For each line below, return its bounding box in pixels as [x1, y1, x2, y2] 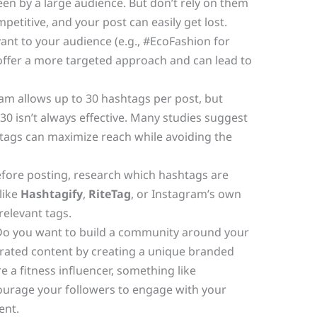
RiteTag [88, 185, 131, 202]
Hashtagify [20, 185, 83, 202]
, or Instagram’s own [130, 185, 241, 202]
